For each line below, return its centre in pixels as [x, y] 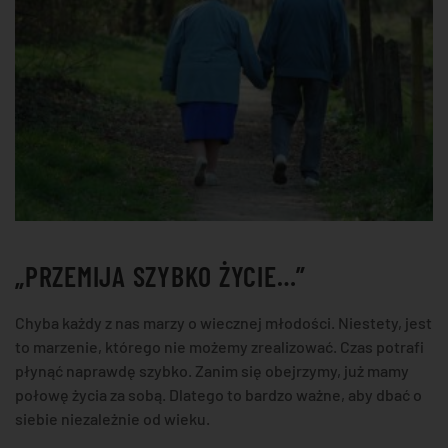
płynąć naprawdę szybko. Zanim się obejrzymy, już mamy [212, 371]
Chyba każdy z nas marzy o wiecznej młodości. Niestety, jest [223, 323]
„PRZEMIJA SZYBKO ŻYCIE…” [160, 276]
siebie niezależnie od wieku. [112, 419]
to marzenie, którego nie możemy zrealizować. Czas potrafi [219, 347]
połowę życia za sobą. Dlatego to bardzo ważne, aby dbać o [218, 395]
